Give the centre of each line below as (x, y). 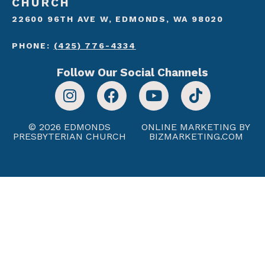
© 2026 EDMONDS (69, 127)
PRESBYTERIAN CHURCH (69, 136)
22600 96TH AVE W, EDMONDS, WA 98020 (118, 19)
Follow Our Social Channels (132, 72)
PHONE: (33, 45)
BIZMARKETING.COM (196, 136)
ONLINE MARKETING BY (196, 127)
